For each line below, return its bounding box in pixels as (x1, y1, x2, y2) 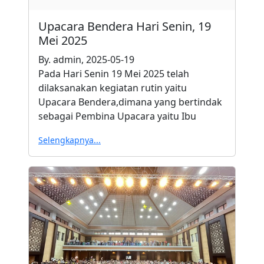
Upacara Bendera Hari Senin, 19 (38, 18, 211, 34)
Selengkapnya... (38, 134, 101, 146)
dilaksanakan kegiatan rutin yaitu (38, 81, 187, 94)
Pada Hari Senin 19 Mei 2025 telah (38, 67, 189, 80)
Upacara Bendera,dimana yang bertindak (38, 95, 222, 108)
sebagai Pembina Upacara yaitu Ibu (38, 109, 196, 123)
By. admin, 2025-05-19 (38, 52, 134, 66)
